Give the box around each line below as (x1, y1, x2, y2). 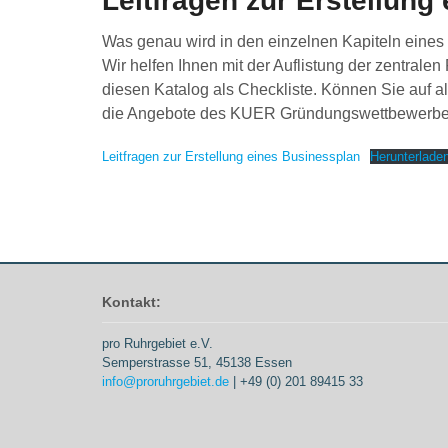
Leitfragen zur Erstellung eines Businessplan (102, 149, 360, 165)
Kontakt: (102, 294, 161, 311)
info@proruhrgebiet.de (102, 373, 229, 389)
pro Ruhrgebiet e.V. (102, 335, 213, 351)
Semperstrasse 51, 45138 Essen (102, 354, 292, 370)
